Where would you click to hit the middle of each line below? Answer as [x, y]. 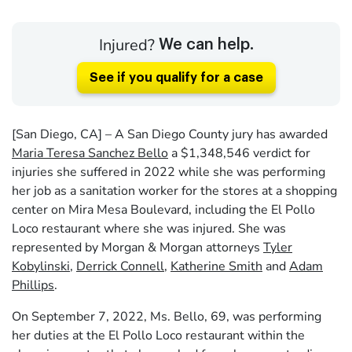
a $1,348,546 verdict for [239, 153]
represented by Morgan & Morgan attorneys [137, 247]
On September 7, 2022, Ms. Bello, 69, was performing [167, 316]
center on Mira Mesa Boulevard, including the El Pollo [163, 209]
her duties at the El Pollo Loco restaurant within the [158, 335]
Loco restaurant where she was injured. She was [149, 228]
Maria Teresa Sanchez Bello [90, 153]
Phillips [33, 285]
